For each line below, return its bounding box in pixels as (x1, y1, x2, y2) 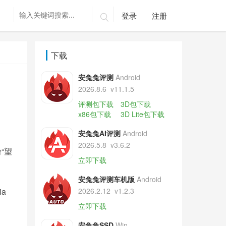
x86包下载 (78, 109, 111, 119)
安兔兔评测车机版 (78, 174, 135, 184)
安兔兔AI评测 (78, 128, 121, 138)
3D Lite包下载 (120, 109, 164, 119)
